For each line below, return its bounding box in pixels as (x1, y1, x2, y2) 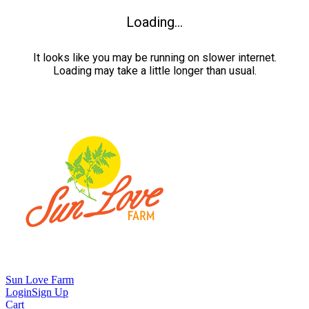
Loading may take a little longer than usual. (52, 64, 257, 77)
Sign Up (32, 286, 68, 298)
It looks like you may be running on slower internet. (32, 51, 277, 64)
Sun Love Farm (6, 274, 74, 286)
